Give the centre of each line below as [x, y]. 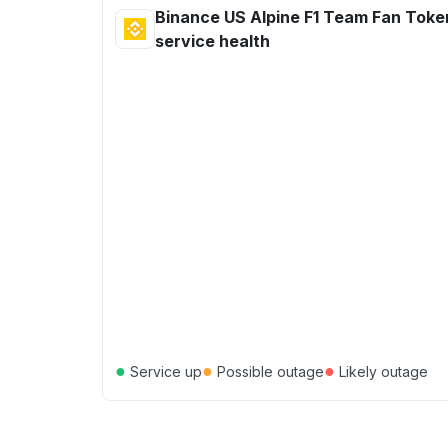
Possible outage [268, 371]
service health [212, 41]
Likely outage [381, 371]
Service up [164, 371]
